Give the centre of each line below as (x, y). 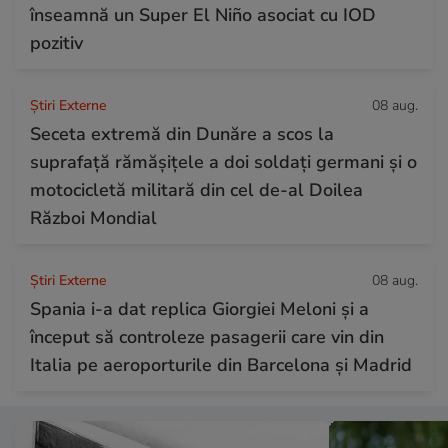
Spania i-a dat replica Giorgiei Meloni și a (199, 308)
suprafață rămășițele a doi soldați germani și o (223, 161)
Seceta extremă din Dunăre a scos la (182, 133)
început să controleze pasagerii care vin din (207, 336)
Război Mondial (93, 217)
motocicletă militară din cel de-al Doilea (196, 189)
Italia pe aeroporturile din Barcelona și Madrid (221, 364)
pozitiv (56, 42)
